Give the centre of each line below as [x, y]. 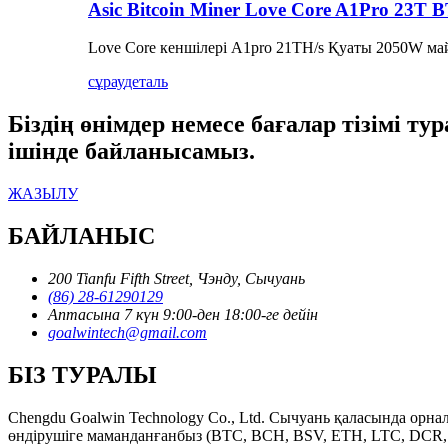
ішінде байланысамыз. [131, 151]
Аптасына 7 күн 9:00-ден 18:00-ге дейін [183, 314]
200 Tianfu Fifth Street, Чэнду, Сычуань [176, 278]
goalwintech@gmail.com [127, 332]
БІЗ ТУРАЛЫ [82, 374]
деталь [146, 82]
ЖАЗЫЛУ [43, 194]
